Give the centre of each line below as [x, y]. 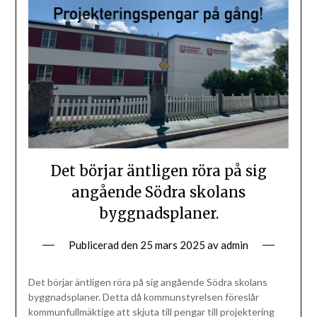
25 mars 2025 [173, 245]
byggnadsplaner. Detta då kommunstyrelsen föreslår [143, 297]
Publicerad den [104, 245]
